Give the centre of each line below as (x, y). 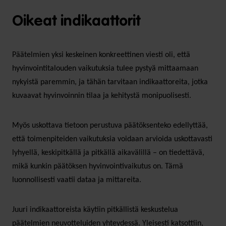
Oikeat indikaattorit (76, 21)
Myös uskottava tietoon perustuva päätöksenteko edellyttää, (110, 125)
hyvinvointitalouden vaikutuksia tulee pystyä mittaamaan (105, 68)
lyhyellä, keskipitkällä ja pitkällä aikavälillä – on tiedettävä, (108, 153)
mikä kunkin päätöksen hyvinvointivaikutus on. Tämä (98, 166)
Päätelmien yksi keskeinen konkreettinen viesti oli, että (101, 55)
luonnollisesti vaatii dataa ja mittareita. (77, 180)
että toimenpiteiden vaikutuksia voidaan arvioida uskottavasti (112, 139)
